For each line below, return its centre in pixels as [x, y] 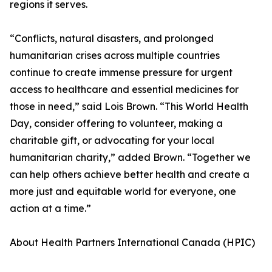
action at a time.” [50, 209]
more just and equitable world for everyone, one [123, 192]
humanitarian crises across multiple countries [115, 56]
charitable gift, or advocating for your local [112, 141]
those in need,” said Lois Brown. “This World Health [129, 107]
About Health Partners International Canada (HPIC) [132, 243]
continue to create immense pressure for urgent [121, 73]
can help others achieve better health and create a [130, 175]
